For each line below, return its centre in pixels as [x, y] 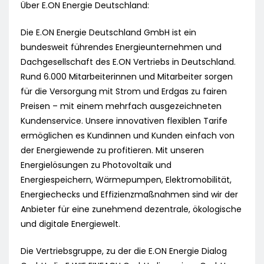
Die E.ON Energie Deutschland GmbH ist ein [108, 33]
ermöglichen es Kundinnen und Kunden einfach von [128, 136]
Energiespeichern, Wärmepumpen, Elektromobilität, [126, 180]
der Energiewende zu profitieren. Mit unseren [112, 151]
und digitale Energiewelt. [70, 224]
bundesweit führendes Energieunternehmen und [121, 47]
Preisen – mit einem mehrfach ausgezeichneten [121, 106]
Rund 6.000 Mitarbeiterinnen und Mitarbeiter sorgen [127, 77]
